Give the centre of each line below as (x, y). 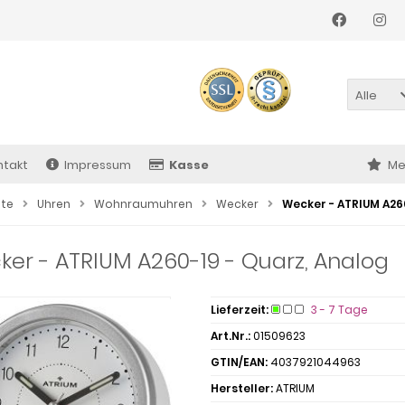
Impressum (98, 165)
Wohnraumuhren (143, 204)
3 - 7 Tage (339, 310)
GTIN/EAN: (239, 362)
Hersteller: (241, 388)
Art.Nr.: (230, 336)
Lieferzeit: (239, 310)
